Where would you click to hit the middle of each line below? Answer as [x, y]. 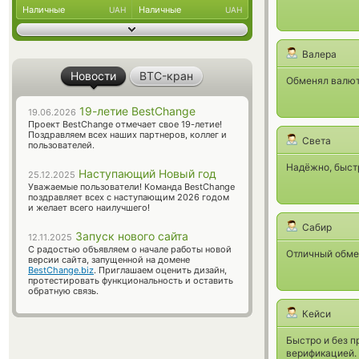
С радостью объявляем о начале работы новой [130, 249]
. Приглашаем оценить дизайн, [160, 270]
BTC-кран [166, 76]
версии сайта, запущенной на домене [109, 260]
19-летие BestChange [136, 111]
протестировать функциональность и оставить [131, 280]
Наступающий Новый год [146, 173]
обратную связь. [63, 291]
